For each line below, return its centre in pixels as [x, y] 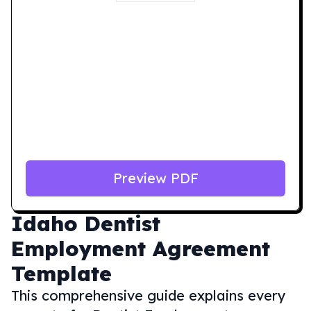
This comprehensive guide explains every [149, 295]
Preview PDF [155, 178]
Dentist [123, 224]
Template [61, 274]
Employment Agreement [141, 249]
